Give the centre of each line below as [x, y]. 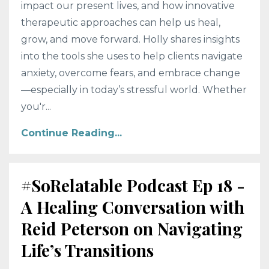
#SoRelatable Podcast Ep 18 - [133, 186]
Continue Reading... [71, 133]
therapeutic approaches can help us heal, [121, 23]
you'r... [36, 107]
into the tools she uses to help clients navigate [132, 56]
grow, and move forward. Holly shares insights [130, 40]
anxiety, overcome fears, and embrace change [131, 73]
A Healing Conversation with [133, 207]
